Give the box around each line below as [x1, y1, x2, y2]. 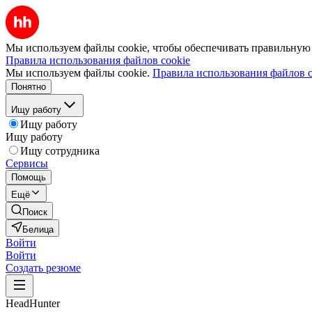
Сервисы [6, 157, 48, 169]
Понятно [11, 81, 46, 92]
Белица [22, 224, 54, 235]
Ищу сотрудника [20, 145, 100, 157]
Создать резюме [6, 262, 81, 274]
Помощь [11, 172, 46, 182]
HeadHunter [6, 297, 60, 309]
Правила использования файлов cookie [6, 54, 190, 66]
